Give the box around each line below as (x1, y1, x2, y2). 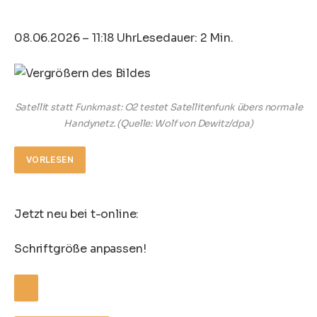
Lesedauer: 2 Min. (136, 30, 234, 45)
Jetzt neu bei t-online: (14, 206, 139, 221)
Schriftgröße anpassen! (14, 241, 146, 257)
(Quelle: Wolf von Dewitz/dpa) (115, 117, 253, 129)
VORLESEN (26, 154, 74, 166)
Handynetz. (64, 117, 115, 129)
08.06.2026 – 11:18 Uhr (14, 30, 137, 45)
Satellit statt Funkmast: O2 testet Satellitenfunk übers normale (14, 100, 303, 113)
